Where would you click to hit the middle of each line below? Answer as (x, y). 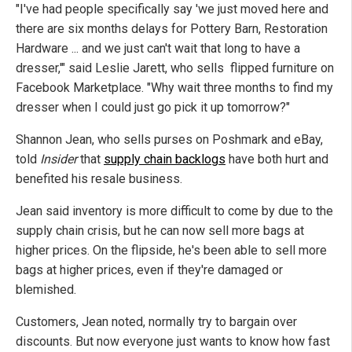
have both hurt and (277, 159)
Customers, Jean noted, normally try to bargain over (156, 322)
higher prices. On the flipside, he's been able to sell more (171, 251)
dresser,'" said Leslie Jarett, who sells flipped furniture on (175, 68)
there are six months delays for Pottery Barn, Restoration (172, 29)
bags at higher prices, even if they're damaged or (149, 270)
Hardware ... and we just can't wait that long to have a (158, 49)
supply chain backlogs (165, 159)
